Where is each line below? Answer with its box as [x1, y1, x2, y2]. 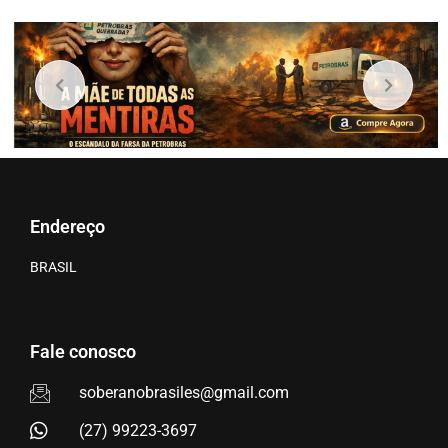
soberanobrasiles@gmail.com [79, 383, 289, 403]
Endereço [30, 215, 105, 237]
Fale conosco [30, 341, 136, 363]
